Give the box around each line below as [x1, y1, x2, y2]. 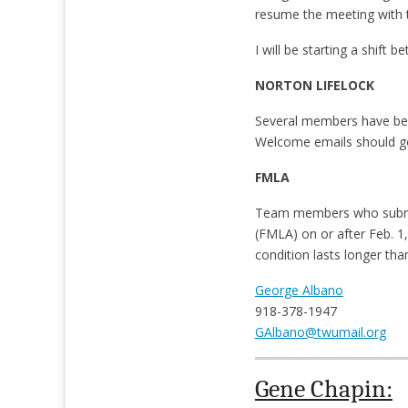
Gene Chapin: [254, 373, 393, 403]
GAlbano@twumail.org [254, 322, 386, 341]
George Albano [254, 280, 343, 299]
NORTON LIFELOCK [254, 76, 374, 94]
